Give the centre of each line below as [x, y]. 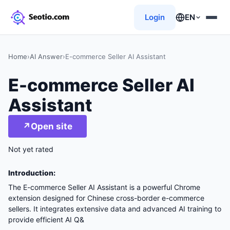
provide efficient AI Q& [46, 219]
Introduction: [32, 173]
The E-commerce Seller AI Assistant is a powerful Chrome [104, 187]
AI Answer [46, 56]
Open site [52, 126]
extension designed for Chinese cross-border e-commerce [106, 198]
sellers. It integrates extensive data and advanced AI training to [115, 209]
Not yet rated [31, 149]
